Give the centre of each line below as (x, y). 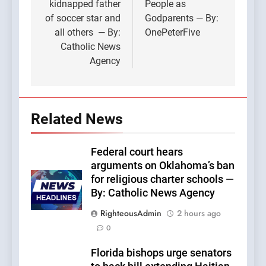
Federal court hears (137, 152)
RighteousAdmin (131, 213)
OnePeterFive (172, 32)
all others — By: (88, 32)
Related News (77, 119)
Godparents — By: (182, 18)
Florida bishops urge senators (161, 253)
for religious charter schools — (162, 179)
